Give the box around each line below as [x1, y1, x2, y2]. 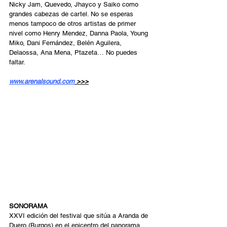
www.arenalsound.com [9, 77, 74, 85]
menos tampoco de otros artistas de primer [9, 19, 138, 27]
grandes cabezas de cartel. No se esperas [9, 10, 135, 18]
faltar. [9, 58, 27, 66]
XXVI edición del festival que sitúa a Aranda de [9, 212, 150, 220]
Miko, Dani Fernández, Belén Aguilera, [9, 39, 124, 47]
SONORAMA [9, 202, 48, 210]
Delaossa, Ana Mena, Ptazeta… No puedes [9, 48, 139, 56]
